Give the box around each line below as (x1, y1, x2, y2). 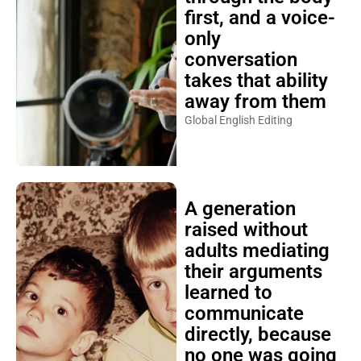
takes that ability (184, 68, 328, 92)
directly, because (184, 322, 331, 346)
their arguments (184, 259, 322, 283)
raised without (184, 218, 308, 241)
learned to (184, 280, 272, 304)
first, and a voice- (184, 6, 335, 29)
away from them (184, 89, 326, 113)
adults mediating (184, 239, 330, 262)
